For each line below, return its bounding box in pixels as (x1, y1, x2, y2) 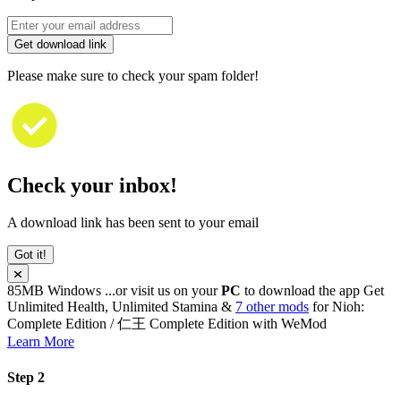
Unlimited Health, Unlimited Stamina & (7, 299, 235, 315)
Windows (47, 283, 105, 299)
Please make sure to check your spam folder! (7, 67, 259, 83)
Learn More (7, 334, 74, 350)
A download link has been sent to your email (7, 215, 259, 231)
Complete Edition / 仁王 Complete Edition (7, 316, 249, 332)
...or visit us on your (105, 283, 221, 299)
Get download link (14, 37, 107, 51)
